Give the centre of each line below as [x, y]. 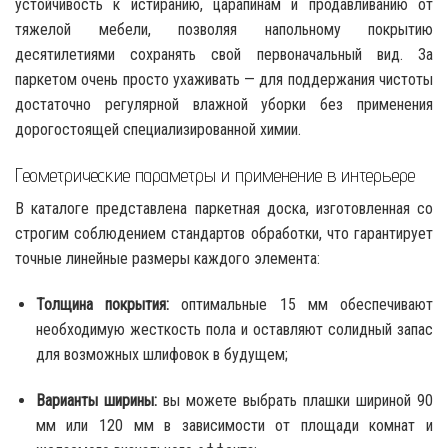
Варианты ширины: [96, 400]
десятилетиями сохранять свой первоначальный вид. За [224, 54]
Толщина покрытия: [102, 305]
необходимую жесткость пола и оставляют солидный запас [234, 330]
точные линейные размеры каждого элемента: [167, 259]
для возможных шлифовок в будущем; [161, 355]
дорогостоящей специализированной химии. [158, 129]
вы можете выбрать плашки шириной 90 [295, 400]
